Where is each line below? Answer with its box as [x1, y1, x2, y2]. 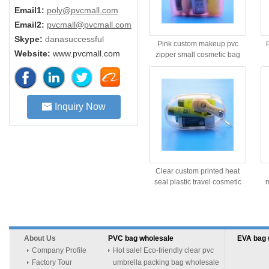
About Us [24, 234, 56, 243]
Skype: [14, 34, 43, 44]
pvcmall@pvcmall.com [47, 20, 131, 29]
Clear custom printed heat [156, 167, 240, 175]
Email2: [14, 20, 44, 29]
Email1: [14, 5, 44, 15]
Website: [14, 49, 50, 58]
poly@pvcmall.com [47, 5, 118, 15]
